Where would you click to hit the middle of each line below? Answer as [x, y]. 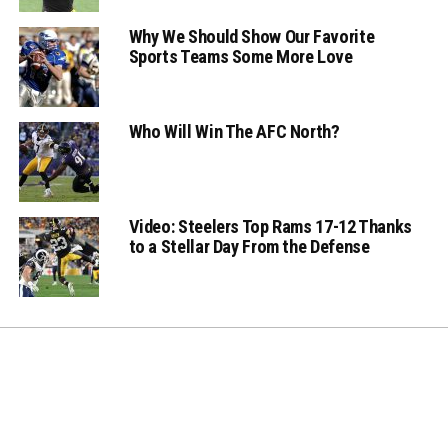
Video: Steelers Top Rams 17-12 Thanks [270, 227]
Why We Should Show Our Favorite [251, 37]
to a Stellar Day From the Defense [249, 247]
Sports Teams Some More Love [240, 57]
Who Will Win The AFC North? [234, 132]
